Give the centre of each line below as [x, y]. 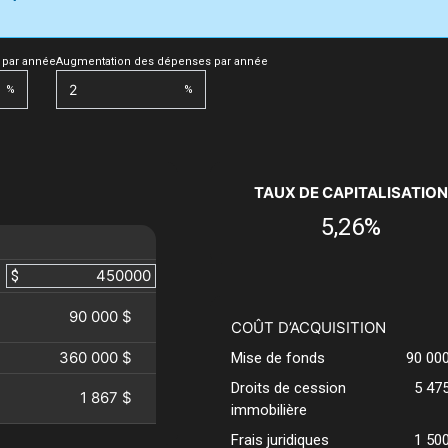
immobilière [268, 410]
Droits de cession [288, 388]
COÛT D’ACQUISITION [308, 328]
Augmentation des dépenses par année [162, 62]
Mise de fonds [277, 358]
